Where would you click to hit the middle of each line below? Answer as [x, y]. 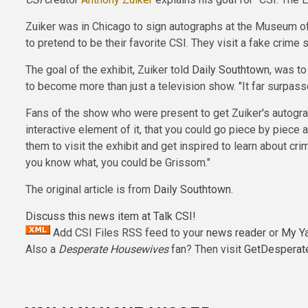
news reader [236, 232]
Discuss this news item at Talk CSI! [111, 216]
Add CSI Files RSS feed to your [128, 232]
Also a [42, 249]
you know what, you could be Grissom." [118, 162]
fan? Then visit [206, 249]
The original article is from [89, 189]
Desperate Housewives [113, 249]
